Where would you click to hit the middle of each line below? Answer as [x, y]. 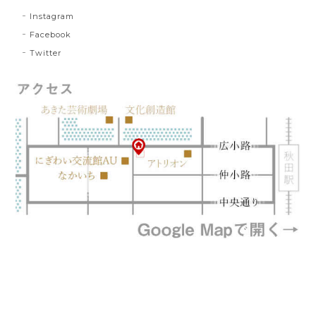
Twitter [46, 53]
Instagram [52, 16]
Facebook [51, 34]
